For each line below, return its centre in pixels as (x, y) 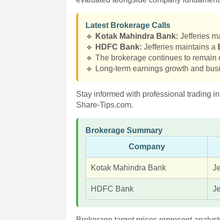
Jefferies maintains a (180, 47)
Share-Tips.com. (105, 105)
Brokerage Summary (124, 130)
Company (147, 147)
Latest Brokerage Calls (128, 25)
